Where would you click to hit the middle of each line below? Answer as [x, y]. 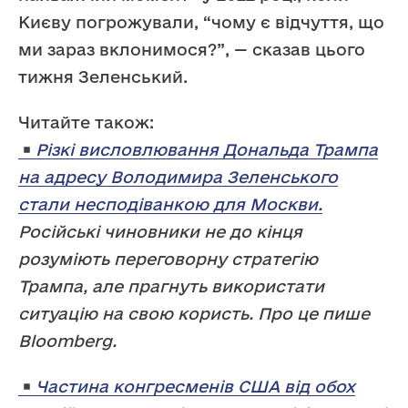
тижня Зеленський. [103, 76]
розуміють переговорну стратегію [168, 258]
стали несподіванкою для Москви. [170, 204]
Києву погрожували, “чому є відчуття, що [201, 21]
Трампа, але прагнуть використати [171, 286]
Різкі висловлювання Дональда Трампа [207, 149]
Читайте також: [86, 122]
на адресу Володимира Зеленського [178, 176]
